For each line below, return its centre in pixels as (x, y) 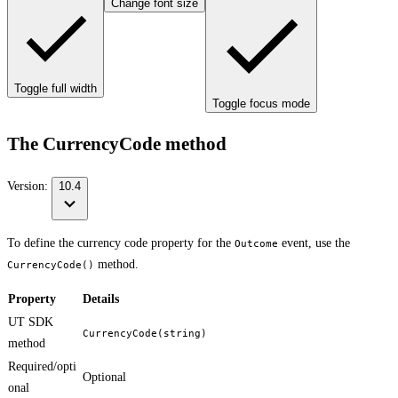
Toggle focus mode (261, 103)
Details (101, 298)
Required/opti (42, 366)
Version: (29, 186)
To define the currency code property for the (121, 243)
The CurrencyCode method (117, 144)
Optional (104, 377)
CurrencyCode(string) (145, 333)
